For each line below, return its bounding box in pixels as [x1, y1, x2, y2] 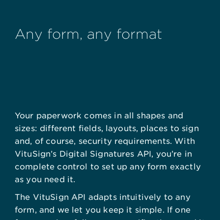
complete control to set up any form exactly [15, 161, 201, 171]
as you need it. [15, 174, 76, 184]
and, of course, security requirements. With [15, 136, 195, 145]
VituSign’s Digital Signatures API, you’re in [15, 148, 192, 158]
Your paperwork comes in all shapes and [15, 110, 184, 120]
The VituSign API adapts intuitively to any [15, 192, 191, 201]
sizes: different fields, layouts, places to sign [15, 123, 199, 133]
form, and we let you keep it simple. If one [15, 204, 191, 214]
